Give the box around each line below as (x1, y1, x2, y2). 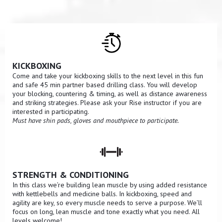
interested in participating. (12, 107, 89, 116)
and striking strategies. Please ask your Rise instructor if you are (12, 98, 202, 107)
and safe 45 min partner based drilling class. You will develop (12, 80, 197, 89)
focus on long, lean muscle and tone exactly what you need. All (12, 207, 200, 216)
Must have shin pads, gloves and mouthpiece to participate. (12, 115, 179, 125)
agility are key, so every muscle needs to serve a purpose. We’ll (12, 198, 202, 207)
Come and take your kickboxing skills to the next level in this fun (12, 71, 203, 80)
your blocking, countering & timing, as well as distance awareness (12, 89, 207, 98)
